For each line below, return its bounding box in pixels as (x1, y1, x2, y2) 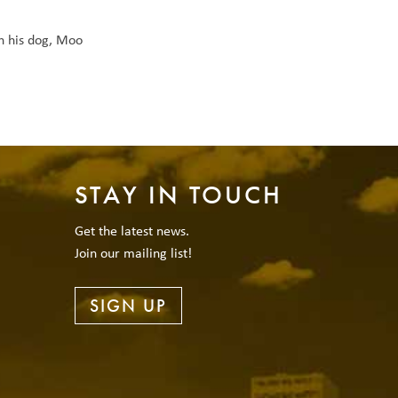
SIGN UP (89, 294, 167, 318)
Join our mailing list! (74, 243, 192, 263)
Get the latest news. (74, 220, 189, 241)
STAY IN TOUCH (74, 178, 283, 211)
